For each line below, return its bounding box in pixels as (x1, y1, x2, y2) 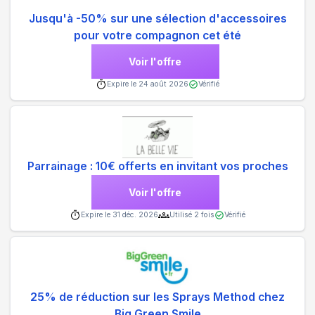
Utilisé (169, 210, 194, 219)
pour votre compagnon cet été (74, 28, 241, 42)
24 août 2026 (139, 79, 188, 89)
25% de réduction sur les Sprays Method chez (30, 290, 285, 304)
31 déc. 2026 (112, 210, 158, 219)
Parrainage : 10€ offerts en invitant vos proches (27, 159, 288, 173)
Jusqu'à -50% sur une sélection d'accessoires (28, 11, 287, 25)
